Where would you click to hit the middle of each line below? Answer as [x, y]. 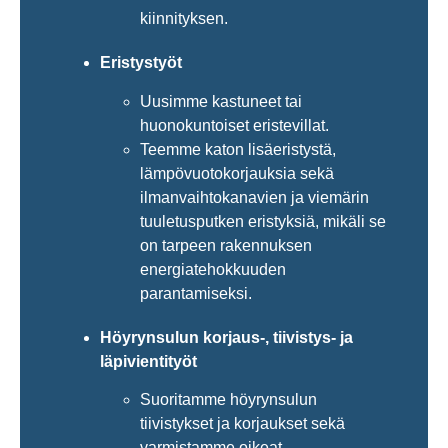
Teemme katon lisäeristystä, [238, 149]
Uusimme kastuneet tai [221, 101]
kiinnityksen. [184, 19]
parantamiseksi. [196, 293]
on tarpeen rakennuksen [226, 245]
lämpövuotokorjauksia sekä [237, 173]
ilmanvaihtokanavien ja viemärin [254, 197]
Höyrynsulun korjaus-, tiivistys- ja [226, 337]
